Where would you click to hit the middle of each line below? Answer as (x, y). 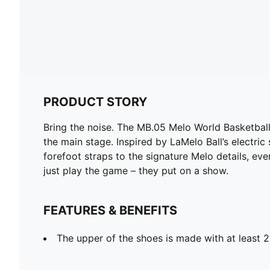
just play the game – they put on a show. (136, 170)
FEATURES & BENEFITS (110, 210)
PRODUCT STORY (95, 102)
